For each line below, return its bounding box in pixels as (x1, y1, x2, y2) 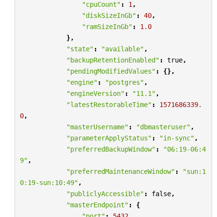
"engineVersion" (66, 89, 124, 97)
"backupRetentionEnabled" (66, 56, 159, 64)
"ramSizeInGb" (81, 22, 132, 31)
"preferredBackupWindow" (66, 145, 155, 153)
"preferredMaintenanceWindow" (66, 167, 175, 175)
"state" (66, 45, 93, 53)
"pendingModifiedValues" (66, 67, 155, 75)
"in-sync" (159, 134, 194, 142)
